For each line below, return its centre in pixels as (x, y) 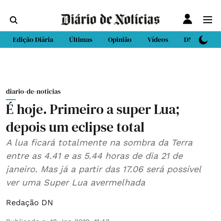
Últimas (81, 39)
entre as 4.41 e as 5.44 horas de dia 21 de (94, 156)
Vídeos (158, 39)
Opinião (120, 39)
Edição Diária (33, 39)
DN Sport (198, 39)
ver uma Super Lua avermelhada (75, 182)
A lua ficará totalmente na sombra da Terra (99, 142)
